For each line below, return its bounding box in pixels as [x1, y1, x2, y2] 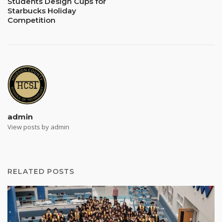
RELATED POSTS [7, 166, 74, 176]
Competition [7, 15, 55, 25]
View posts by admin [7, 122, 69, 131]
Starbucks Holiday [7, 5, 76, 15]
